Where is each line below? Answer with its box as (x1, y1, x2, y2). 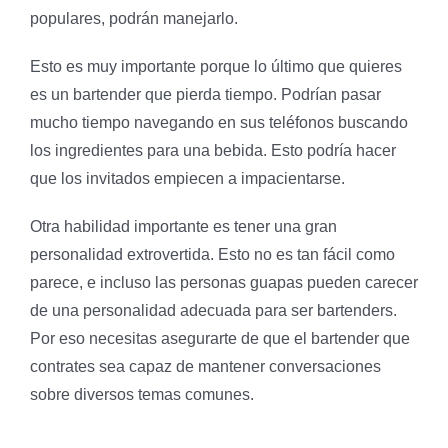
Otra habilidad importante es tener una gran (30, 217, 337, 235)
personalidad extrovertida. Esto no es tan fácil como (30, 245, 395, 263)
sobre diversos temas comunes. (30, 385, 254, 403)
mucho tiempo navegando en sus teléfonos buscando (30, 113, 408, 131)
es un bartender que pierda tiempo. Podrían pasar (30, 85, 381, 103)
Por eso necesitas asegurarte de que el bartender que (30, 329, 410, 347)
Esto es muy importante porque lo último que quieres (30, 57, 402, 75)
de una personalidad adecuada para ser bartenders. (30, 301, 397, 319)
